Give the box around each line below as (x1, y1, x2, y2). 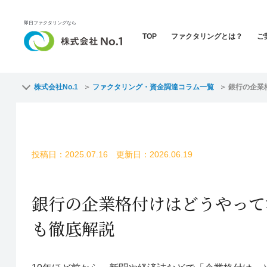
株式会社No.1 (33, 83, 78, 91)
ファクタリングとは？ (171, 32, 243, 41)
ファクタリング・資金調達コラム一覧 (92, 83, 214, 91)
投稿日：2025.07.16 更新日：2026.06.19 (31, 149, 193, 159)
